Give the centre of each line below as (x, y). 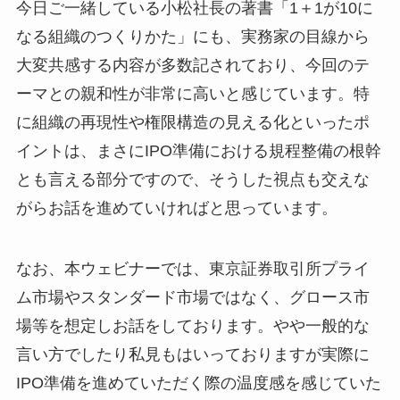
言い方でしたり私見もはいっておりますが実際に (192, 354)
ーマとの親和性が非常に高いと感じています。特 (192, 93)
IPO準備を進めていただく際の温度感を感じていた (198, 383)
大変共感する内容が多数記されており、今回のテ (192, 65)
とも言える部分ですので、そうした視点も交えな (192, 179)
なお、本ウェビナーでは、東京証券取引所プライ (192, 268)
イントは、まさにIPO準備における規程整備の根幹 (198, 150)
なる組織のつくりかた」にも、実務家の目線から (192, 36)
